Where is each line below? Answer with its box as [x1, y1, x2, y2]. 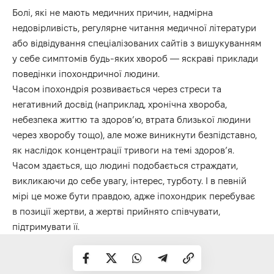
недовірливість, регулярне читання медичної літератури [12, 22, 256, 33]
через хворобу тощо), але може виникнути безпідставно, [12, 129, 257, 140]
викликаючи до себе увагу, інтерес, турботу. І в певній [12, 175, 246, 186]
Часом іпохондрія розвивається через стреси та [12, 83, 221, 94]
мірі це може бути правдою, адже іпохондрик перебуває [12, 190, 255, 201]
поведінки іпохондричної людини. [12, 68, 160, 79]
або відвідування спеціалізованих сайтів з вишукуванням [12, 37, 261, 48]
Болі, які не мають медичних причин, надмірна [12, 7, 213, 18]
